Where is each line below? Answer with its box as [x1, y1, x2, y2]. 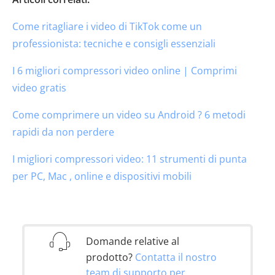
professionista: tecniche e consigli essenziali [12, 36, 215, 50]
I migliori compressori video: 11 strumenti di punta [12, 152, 247, 166]
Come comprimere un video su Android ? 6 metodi [12, 107, 246, 122]
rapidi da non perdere [12, 125, 114, 139]
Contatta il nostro [135, 250, 217, 264]
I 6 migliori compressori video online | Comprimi [12, 63, 237, 77]
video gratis [12, 80, 66, 95]
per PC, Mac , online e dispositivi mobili [12, 169, 192, 183]
